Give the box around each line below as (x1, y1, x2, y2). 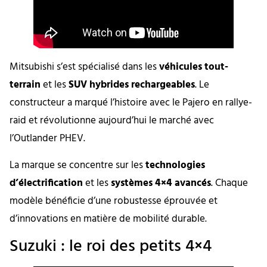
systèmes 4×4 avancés (111, 175, 211, 191)
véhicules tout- (159, 59, 228, 76)
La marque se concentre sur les (10, 157, 145, 173)
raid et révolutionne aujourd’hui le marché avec (10, 113, 214, 129)
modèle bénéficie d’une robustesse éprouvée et (10, 193, 218, 209)
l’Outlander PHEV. (10, 131, 85, 147)
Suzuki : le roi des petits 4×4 (10, 233, 212, 260)
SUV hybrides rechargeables (69, 77, 195, 94)
